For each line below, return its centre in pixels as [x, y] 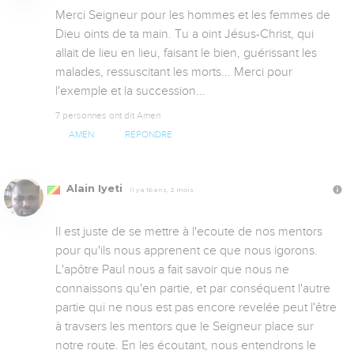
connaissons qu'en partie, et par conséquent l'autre [193, 289]
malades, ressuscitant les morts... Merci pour [174, 72]
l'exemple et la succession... [130, 91]
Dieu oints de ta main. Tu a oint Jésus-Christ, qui [185, 34]
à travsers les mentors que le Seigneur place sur [185, 327]
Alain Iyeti [94, 189]
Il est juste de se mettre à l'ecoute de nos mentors [189, 232]
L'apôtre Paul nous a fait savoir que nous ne [172, 270]
